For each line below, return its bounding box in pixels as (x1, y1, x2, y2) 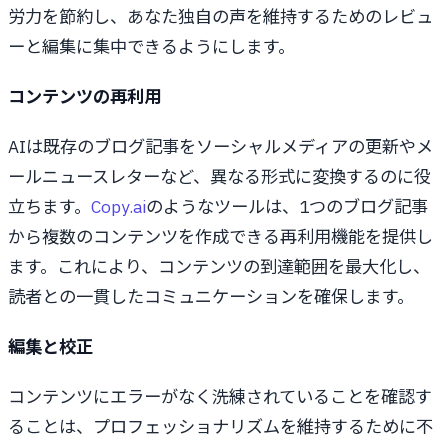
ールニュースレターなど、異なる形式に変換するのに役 (8, 164, 431, 188)
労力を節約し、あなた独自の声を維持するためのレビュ (8, 4, 433, 28)
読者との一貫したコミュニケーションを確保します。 (8, 284, 414, 308)
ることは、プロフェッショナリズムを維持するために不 (8, 414, 433, 438)
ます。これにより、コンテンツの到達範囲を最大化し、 (8, 254, 430, 278)
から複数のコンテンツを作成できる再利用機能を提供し (8, 224, 433, 248)
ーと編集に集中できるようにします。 (8, 34, 295, 58)
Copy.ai (91, 194, 146, 218)
